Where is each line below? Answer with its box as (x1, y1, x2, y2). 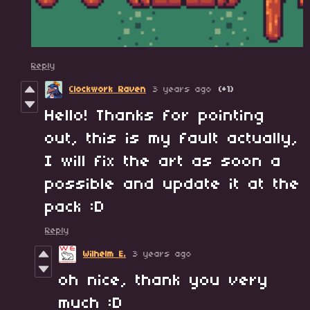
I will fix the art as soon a (45, 154, 282, 171)
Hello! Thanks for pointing (45, 108, 265, 125)
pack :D (45, 199, 105, 217)
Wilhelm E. (83, 250, 126, 259)
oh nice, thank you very (59, 273, 268, 290)
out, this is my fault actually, (45, 131, 298, 148)
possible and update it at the (45, 176, 300, 194)
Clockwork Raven (69, 85, 146, 95)
